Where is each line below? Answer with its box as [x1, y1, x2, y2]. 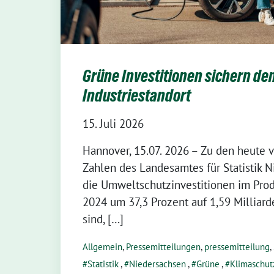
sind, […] [83, 212, 124, 226]
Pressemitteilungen [126, 241, 201, 253]
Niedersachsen [129, 258, 186, 270]
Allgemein [83, 241, 122, 253]
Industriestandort [83, 86, 191, 105]
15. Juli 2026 [83, 116, 144, 131]
